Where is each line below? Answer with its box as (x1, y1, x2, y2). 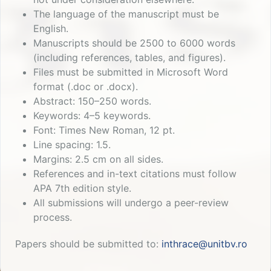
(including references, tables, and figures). (33, 51, 226, 64)
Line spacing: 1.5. (33, 139, 111, 151)
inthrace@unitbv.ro (162, 238, 247, 250)
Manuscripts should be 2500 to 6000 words (33, 37, 235, 50)
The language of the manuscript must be (33, 8, 219, 21)
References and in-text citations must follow (33, 168, 237, 180)
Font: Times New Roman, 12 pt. (33, 124, 175, 137)
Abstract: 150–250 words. (33, 95, 151, 108)
